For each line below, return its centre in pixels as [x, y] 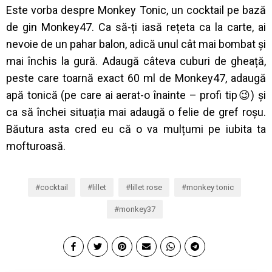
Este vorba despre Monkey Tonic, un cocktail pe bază [136, 10]
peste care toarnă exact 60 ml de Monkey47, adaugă [136, 78]
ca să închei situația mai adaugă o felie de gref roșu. [136, 112]
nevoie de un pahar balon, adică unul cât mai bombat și [136, 44]
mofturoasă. [36, 146]
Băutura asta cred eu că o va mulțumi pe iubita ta [136, 129]
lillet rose [146, 188]
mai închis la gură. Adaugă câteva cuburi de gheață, [136, 61]
